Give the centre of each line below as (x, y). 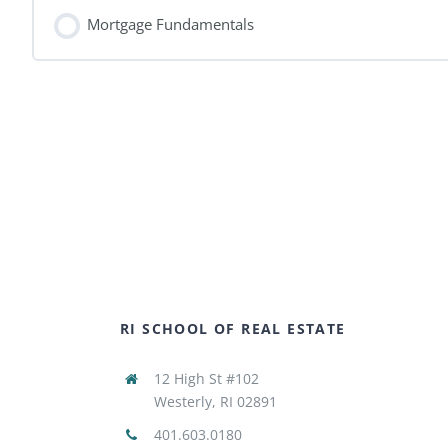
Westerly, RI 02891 (215, 401)
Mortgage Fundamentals (171, 23)
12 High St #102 (206, 378)
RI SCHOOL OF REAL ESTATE (232, 328)
